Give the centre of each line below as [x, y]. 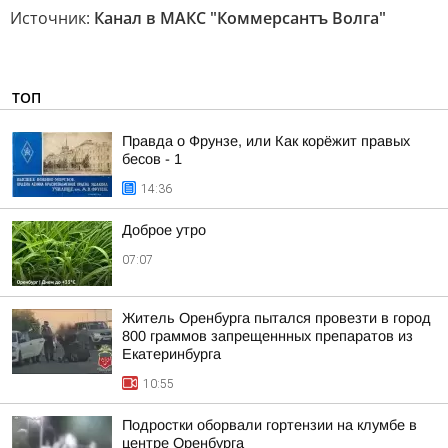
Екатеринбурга [171, 354]
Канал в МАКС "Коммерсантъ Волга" [240, 18]
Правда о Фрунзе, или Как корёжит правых [266, 141]
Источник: [52, 18]
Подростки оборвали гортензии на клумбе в [269, 425]
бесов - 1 [152, 159]
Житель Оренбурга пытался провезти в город [276, 318]
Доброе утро [164, 230]
